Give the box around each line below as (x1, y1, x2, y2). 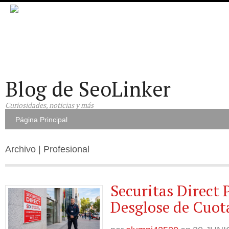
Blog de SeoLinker (5, 75, 171, 102)
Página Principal (15, 116, 67, 124)
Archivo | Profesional (5, 144, 89, 154)
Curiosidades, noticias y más (5, 100, 94, 110)
